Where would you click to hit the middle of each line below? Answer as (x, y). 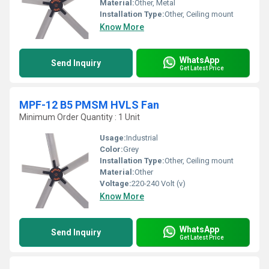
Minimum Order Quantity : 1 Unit (80, 117)
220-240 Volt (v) (159, 183)
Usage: (113, 138)
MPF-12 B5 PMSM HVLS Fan (89, 105)
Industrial (142, 138)
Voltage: (116, 183)
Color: (111, 149)
